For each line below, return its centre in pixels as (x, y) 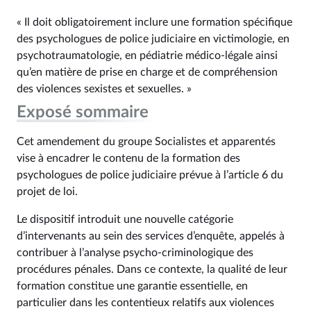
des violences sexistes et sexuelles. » (104, 89)
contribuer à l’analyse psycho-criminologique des (135, 253)
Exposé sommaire (83, 112)
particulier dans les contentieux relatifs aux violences (145, 303)
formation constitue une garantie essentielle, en (132, 286)
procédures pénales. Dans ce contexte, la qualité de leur (152, 269)
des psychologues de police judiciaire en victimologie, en (153, 39)
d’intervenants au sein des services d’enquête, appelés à (151, 236)
